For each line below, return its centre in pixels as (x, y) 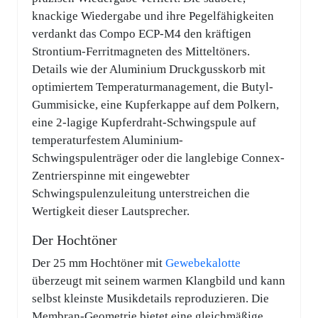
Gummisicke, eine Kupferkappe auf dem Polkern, (155, 105)
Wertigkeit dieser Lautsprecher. (111, 212)
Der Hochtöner (75, 240)
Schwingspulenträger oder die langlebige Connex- (158, 158)
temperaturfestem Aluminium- (108, 141)
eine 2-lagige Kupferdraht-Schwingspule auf (144, 123)
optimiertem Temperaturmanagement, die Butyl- (153, 87)
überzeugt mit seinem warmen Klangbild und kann (159, 281)
